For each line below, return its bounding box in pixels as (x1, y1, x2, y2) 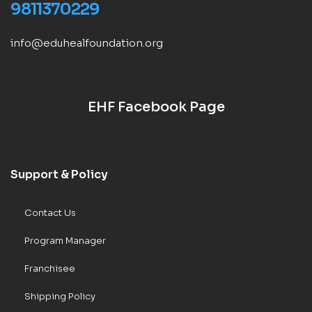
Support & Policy (10, 167, 108, 182)
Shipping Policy (24, 290, 95, 303)
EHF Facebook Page (87, 98, 225, 116)
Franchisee (24, 263, 75, 275)
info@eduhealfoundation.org (10, 36, 163, 50)
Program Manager (24, 235, 106, 247)
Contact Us (24, 207, 76, 219)
